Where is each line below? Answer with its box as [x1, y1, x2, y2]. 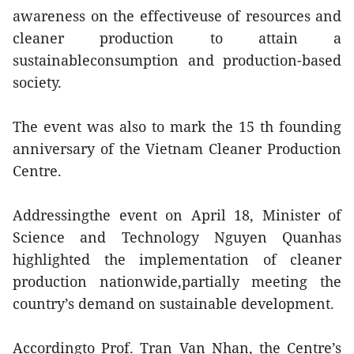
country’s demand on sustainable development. [13, 294, 334, 313]
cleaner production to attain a [13, 28, 341, 47]
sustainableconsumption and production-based [13, 51, 341, 70]
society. [13, 73, 62, 92]
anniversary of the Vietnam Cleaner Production [13, 139, 341, 158]
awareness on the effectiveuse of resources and [13, 6, 341, 25]
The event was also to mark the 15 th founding [13, 117, 341, 136]
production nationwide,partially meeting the [13, 272, 341, 291]
